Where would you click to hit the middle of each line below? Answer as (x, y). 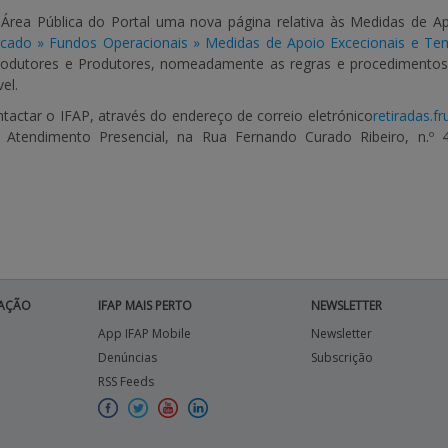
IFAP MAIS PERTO (144, 305)
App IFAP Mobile (144, 333)
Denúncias (127, 357)
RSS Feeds (125, 381)
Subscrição (341, 357)
